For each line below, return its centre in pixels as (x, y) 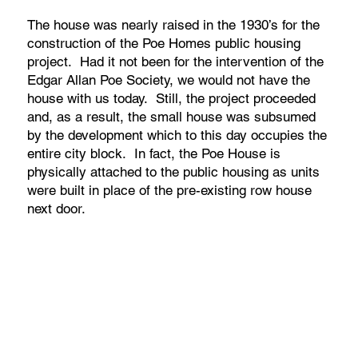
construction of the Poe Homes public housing (164, 43)
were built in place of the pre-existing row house (170, 190)
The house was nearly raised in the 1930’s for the (174, 24)
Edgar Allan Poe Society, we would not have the (169, 80)
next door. (57, 208)
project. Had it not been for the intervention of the (176, 61)
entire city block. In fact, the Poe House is (154, 153)
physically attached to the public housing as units (174, 171)
